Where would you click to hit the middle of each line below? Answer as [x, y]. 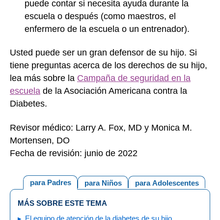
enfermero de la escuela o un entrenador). [107, 29]
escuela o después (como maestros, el [100, 16]
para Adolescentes [167, 183]
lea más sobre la [43, 78]
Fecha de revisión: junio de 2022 [74, 153]
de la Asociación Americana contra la [114, 91]
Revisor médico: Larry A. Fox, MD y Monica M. [101, 127]
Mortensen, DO [40, 140]
